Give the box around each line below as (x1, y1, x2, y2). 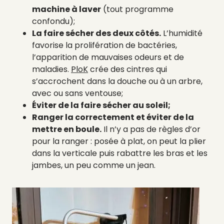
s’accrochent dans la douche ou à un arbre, (32, 75, 202, 87)
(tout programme (101, 3, 173, 15)
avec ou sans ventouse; (32, 87, 123, 99)
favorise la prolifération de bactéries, (32, 39, 177, 51)
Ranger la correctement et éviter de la (32, 111, 194, 123)
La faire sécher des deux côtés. (32, 27, 161, 39)
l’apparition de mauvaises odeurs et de (32, 51, 184, 63)
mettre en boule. (32, 123, 101, 135)
